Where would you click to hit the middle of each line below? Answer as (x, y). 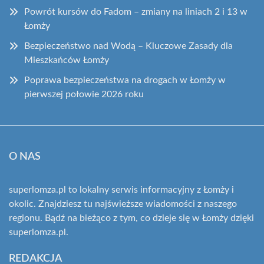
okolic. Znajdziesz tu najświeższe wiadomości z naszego (123, 204)
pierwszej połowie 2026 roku (84, 94)
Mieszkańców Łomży (67, 60)
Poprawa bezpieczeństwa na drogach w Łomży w (125, 80)
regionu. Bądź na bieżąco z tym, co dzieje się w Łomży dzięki (131, 218)
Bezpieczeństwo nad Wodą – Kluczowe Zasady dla (128, 46)
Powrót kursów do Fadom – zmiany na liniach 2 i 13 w (136, 12)
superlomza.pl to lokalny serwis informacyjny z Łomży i (121, 190)
